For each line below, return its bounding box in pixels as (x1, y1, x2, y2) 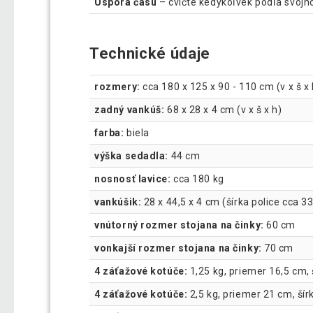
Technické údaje (89, 45, 211, 63)
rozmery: (94, 81, 140, 93)
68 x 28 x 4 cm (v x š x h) (164, 104, 282, 116)
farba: (94, 127, 124, 139)
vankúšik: (94, 196, 142, 208)
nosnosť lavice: (94, 173, 171, 185)
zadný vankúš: (94, 104, 165, 116)
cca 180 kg (170, 173, 224, 185)
